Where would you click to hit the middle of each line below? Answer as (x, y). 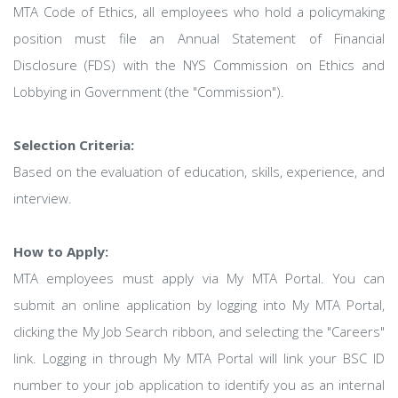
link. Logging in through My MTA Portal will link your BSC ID (199, 358)
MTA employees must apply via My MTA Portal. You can (199, 278)
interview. (43, 198)
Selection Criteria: (74, 145)
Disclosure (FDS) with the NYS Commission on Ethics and (199, 65)
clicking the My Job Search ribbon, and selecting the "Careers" (199, 331)
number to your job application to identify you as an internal (199, 385)
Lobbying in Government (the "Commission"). (149, 92)
